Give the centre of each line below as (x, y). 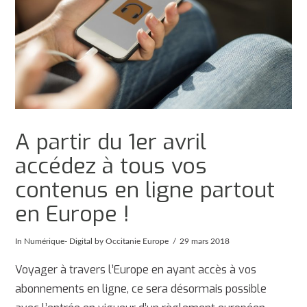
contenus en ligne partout (145, 189)
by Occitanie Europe (131, 241)
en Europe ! (73, 213)
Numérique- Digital (59, 241)
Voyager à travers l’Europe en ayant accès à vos (136, 270)
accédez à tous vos (111, 165)
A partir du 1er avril (111, 142)
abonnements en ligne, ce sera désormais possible (141, 289)
